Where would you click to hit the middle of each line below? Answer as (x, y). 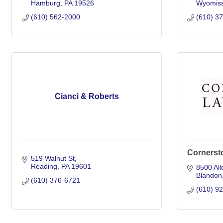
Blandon (209, 175)
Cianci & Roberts (87, 96)
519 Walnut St (53, 158)
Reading (44, 166)
